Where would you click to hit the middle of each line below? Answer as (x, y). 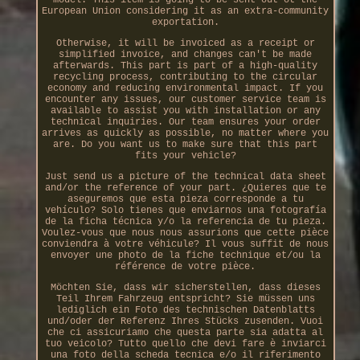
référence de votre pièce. (186, 266)
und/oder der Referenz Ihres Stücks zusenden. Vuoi (186, 321)
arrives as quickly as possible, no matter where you (186, 133)
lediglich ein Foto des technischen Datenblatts (185, 310)
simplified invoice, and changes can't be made (186, 54)
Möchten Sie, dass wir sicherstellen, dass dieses (185, 287)
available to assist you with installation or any (185, 110)
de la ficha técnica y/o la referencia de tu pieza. (185, 221)
